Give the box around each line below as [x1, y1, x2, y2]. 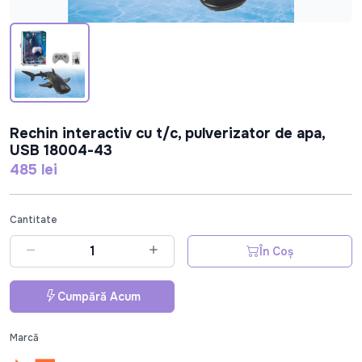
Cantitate [10, 213, 57, 226]
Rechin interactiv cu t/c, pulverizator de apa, [10, 124, 325, 142]
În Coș [259, 243, 293, 259]
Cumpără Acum [57, 288, 141, 304]
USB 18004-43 [10, 141, 112, 159]
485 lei [10, 160, 57, 179]
